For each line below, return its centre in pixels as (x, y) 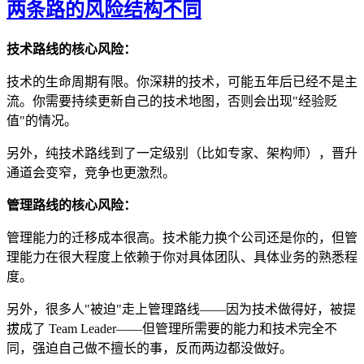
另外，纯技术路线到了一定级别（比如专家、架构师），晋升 (182, 154)
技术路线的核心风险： (71, 50)
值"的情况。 (42, 121)
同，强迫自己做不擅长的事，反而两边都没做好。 (149, 349)
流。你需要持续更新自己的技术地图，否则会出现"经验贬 (172, 102)
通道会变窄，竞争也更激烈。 (91, 173)
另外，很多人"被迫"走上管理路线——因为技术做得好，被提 (181, 310)
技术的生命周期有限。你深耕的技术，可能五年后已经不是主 (182, 82)
